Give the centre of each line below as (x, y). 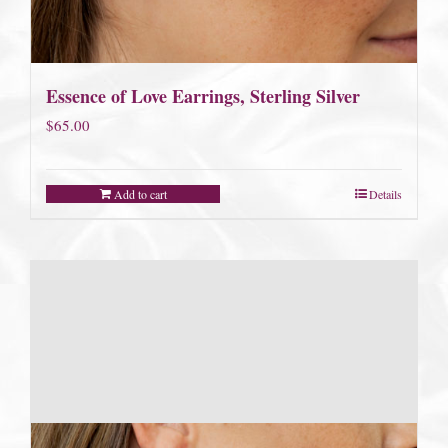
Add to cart (140, 193)
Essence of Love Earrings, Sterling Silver (203, 95)
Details (385, 193)
